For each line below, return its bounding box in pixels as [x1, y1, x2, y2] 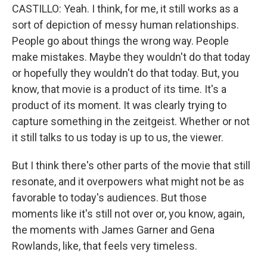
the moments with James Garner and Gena [12, 223, 215, 236]
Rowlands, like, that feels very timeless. [12, 240, 197, 252]
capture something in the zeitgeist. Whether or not [12, 115, 250, 128]
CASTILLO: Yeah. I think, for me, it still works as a [12, 2, 238, 15]
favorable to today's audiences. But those [12, 191, 207, 204]
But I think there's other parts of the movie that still [12, 159, 250, 172]
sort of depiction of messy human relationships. [12, 18, 239, 31]
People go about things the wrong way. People [12, 35, 229, 47]
